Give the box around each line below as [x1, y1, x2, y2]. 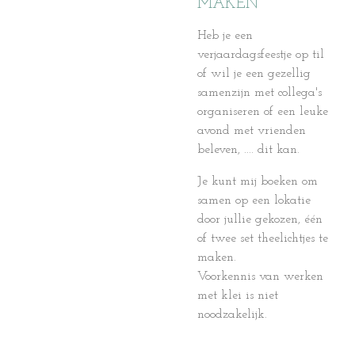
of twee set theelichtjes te [197, 232, 328, 245]
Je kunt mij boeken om [197, 175, 318, 188]
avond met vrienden [197, 124, 306, 137]
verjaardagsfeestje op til [197, 48, 324, 61]
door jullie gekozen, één [197, 213, 323, 226]
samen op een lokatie [197, 194, 311, 207]
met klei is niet [197, 289, 278, 302]
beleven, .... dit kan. [197, 143, 300, 156]
